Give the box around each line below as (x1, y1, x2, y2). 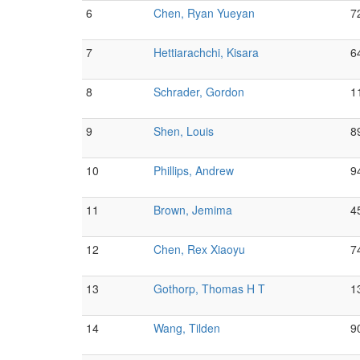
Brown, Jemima (153, 202, 232, 218)
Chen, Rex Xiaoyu (153, 241, 245, 257)
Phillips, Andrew (153, 162, 234, 178)
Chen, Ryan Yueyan (153, 5, 255, 21)
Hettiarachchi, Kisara (153, 44, 259, 60)
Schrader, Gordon (153, 84, 244, 100)
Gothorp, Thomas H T (153, 280, 265, 297)
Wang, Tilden (153, 320, 220, 336)
